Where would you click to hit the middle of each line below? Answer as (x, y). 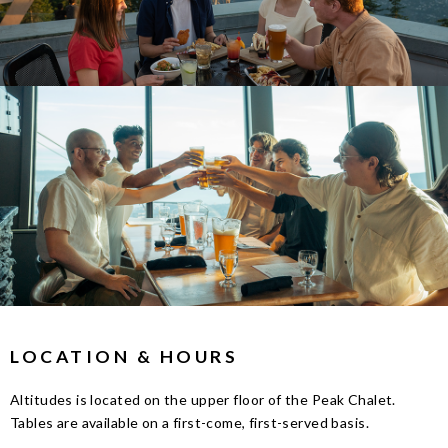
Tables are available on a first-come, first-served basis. (189, 422)
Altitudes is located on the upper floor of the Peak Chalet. (203, 399)
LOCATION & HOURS (124, 356)
